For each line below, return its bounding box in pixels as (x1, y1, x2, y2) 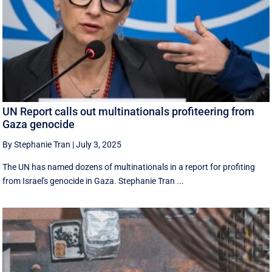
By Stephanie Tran (2, 140, 71, 150)
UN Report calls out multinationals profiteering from (2, 105, 255, 118)
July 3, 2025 (76, 140, 122, 150)
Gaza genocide (2, 118, 75, 131)
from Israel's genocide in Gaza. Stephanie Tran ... (2, 176, 185, 186)
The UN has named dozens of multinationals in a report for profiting (2, 162, 256, 172)
